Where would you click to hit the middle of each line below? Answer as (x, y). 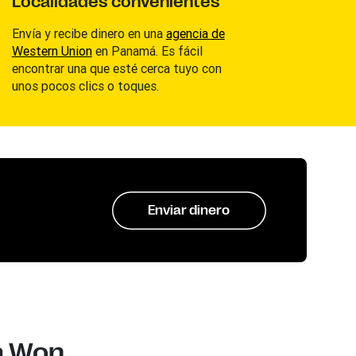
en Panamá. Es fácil (147, 51)
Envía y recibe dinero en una (89, 33)
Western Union (52, 51)
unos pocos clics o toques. (85, 86)
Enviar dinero (189, 210)
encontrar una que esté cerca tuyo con (116, 68)
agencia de (195, 33)
